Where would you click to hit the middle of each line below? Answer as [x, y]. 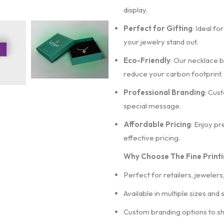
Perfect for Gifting [158, 28]
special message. [152, 106]
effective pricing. [151, 138]
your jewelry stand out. [160, 42]
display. [135, 10]
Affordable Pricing [157, 124]
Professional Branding [164, 92]
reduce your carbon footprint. [173, 74]
